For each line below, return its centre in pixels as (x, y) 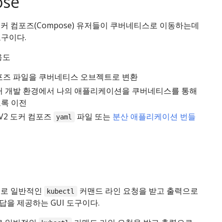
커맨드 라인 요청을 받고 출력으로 (138, 191)
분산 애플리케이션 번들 (154, 116)
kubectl (61, 191)
